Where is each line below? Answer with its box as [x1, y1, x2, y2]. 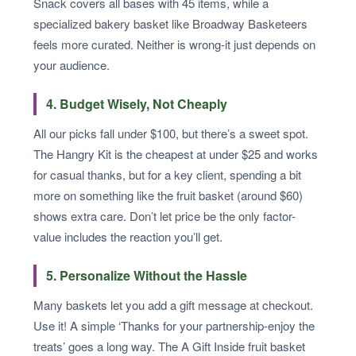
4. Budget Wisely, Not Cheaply [46, 94, 227, 113]
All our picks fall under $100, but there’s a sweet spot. [33, 124, 308, 141]
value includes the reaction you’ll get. [33, 227, 222, 245]
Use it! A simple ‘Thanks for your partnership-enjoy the [33, 316, 315, 334]
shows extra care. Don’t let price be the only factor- [33, 207, 296, 224]
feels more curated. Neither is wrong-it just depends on [33, 35, 315, 52]
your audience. [33, 56, 110, 73]
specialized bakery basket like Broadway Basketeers [33, 14, 308, 32]
